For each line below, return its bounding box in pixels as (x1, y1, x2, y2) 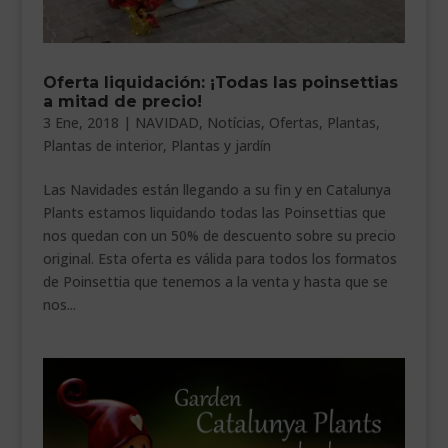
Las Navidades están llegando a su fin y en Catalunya (42, 179, 391, 199)
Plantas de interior (42, 135, 163, 155)
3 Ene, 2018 (42, 112, 119, 132)
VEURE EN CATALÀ (10, 52, 137, 72)
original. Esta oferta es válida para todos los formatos (42, 248, 397, 268)
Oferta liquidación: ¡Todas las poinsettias (42, 72, 398, 92)
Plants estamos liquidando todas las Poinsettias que (42, 202, 386, 222)
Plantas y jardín (170, 135, 271, 155)
